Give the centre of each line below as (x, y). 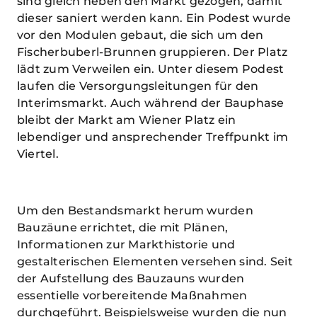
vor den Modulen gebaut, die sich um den (140, 35)
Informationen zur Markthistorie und (126, 245)
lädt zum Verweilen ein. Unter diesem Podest (151, 69)
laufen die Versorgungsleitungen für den (138, 86)
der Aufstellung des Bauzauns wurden (131, 279)
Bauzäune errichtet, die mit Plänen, (123, 228)
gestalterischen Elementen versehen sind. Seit (155, 262)
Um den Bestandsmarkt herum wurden (135, 211)
